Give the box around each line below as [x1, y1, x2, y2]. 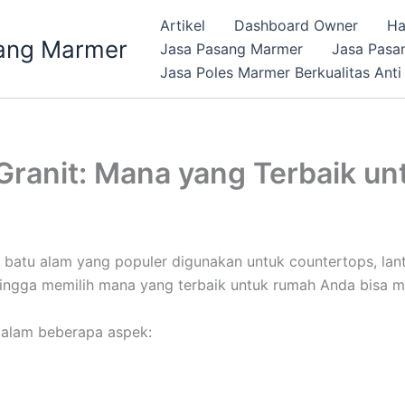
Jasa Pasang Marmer [160, 40, 303, 58]
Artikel [160, 16, 205, 34]
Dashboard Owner [234, 16, 358, 34]
